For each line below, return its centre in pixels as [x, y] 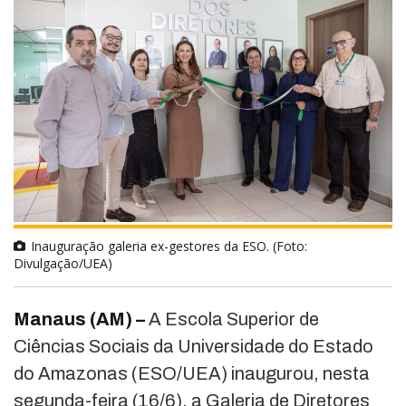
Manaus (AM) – [81, 319]
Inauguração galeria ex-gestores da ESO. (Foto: [169, 246]
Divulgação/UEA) [63, 264]
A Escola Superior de [234, 319]
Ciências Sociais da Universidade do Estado [193, 347]
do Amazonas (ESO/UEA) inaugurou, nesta [192, 374]
